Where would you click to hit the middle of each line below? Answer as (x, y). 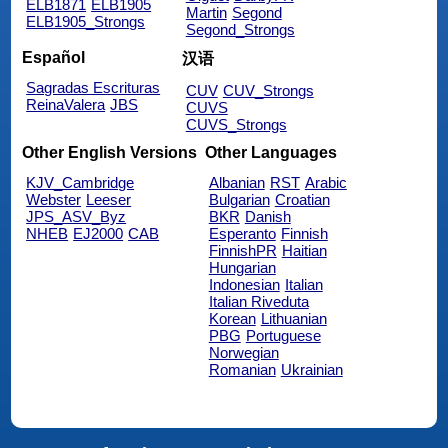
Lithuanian (293, 318)
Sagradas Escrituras (93, 87)
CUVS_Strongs (236, 124)
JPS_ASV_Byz (76, 216)
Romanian (242, 369)
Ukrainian (311, 369)
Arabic (325, 182)
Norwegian (243, 352)
